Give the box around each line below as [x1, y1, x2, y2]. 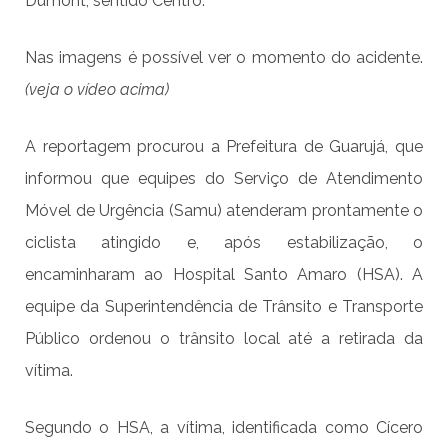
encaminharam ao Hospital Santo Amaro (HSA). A [25, 264, 423, 284]
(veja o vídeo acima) [25, 79, 169, 99]
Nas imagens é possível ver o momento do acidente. [25, 47, 423, 67]
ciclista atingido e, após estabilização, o [25, 232, 423, 252]
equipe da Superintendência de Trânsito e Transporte [25, 296, 423, 316]
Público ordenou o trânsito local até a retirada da [25, 328, 423, 348]
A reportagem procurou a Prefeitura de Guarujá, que [25, 136, 423, 156]
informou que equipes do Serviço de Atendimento [25, 168, 423, 188]
